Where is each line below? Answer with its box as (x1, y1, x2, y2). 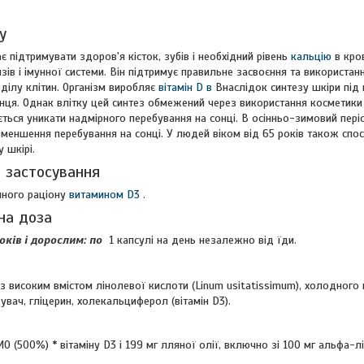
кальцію (291, 50, 331, 63)
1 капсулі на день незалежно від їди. (102, 233, 300, 247)
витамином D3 (69, 188, 140, 201)
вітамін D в (158, 80, 212, 94)
